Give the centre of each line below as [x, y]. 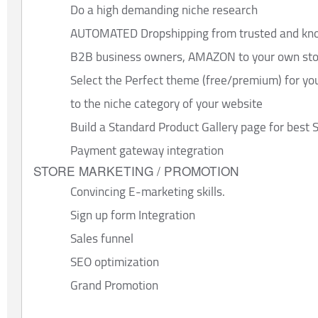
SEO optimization [115, 262]
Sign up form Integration [133, 215]
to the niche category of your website [166, 104]
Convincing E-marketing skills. [148, 192]
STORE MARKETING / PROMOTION [136, 171]
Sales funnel [102, 238]
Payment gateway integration [147, 150]
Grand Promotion [114, 285]
